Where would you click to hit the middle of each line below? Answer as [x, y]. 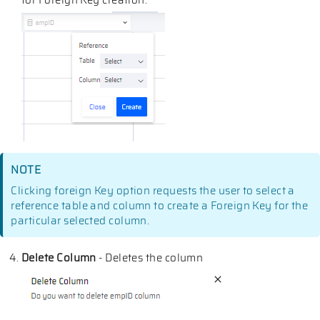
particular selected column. [80, 221]
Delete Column [59, 257]
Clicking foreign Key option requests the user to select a [153, 191]
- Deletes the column [150, 257]
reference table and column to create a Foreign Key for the [160, 206]
